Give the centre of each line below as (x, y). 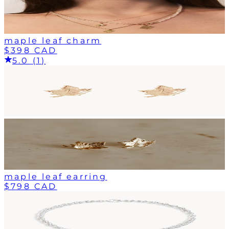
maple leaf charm (53, 40)
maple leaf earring (56, 176)
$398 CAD (31, 50)
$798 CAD (31, 186)
